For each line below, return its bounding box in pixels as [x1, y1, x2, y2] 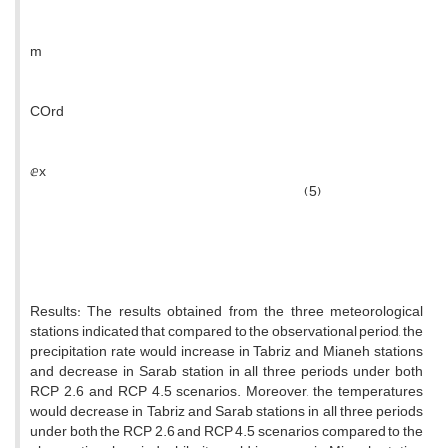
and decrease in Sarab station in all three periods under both [30, 358, 423, 386]
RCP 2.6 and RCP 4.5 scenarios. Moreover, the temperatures [30, 378, 423, 406]
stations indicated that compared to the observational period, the [30, 318, 423, 346]
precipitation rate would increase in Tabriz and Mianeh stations [30, 338, 423, 366]
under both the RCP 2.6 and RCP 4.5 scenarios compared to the [30, 418, 423, 446]
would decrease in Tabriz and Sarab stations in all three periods [30, 398, 423, 426]
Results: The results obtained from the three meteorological [30, 298, 423, 326]
